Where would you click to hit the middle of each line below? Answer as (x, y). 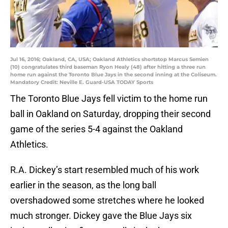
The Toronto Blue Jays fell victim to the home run (109, 99)
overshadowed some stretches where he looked (107, 201)
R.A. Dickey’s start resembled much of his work (105, 170)
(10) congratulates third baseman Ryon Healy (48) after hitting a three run (108, 67)
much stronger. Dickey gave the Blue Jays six (101, 216)
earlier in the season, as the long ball (83, 185)
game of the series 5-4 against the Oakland (96, 129)
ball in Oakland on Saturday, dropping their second (110, 114)
